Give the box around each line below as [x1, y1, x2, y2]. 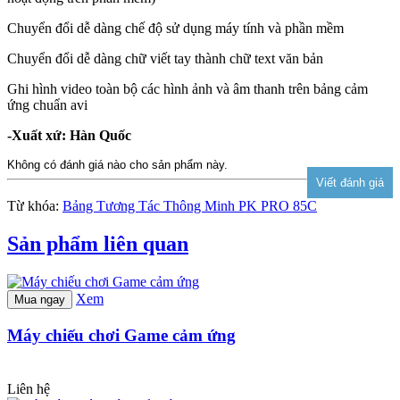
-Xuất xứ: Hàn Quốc [7, 128, 131, 144]
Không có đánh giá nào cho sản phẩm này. [7, 158, 228, 172]
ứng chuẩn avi [7, 97, 87, 113]
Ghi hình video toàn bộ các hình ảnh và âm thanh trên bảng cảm [7, 81, 368, 97]
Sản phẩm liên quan [7, 232, 188, 256]
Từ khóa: [7, 198, 62, 214]
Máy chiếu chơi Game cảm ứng [7, 325, 236, 345]
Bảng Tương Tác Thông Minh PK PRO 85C [62, 198, 317, 214]
